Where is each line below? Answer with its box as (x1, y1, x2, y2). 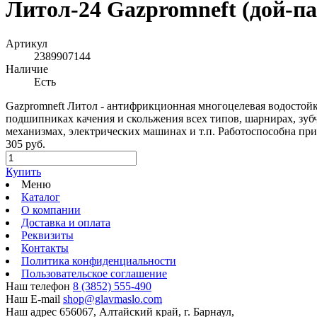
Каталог (21, 191, 60, 204)
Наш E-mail (6, 293, 60, 306)
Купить (6, 166, 41, 178)
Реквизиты (21, 229, 74, 242)
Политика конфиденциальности (21, 255, 176, 267)
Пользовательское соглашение (21, 267, 167, 280)
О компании (21, 204, 81, 217)
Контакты (21, 242, 69, 255)
